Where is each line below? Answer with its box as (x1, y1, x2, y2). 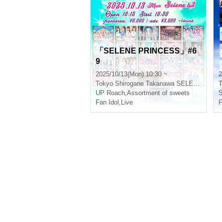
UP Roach (96, 89, 125, 97)
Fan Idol (96, 99, 119, 106)
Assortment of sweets (127, 89, 190, 97)
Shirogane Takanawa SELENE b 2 (115, 80, 193, 87)
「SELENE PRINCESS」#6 (96, 47, 197, 55)
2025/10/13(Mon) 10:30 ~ (96, 70, 167, 78)
